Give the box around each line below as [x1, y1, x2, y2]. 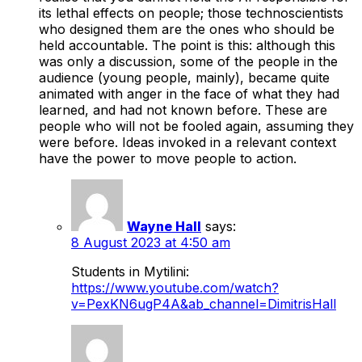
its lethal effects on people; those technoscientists [39, 4, 343, 21]
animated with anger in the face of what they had [39, 85, 339, 102]
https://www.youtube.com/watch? [71, 279, 279, 296]
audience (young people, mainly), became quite [39, 69, 330, 86]
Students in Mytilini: [71, 263, 189, 280]
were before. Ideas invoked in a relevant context [39, 133, 336, 150]
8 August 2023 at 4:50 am [71, 234, 230, 250]
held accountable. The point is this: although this [39, 36, 335, 53]
